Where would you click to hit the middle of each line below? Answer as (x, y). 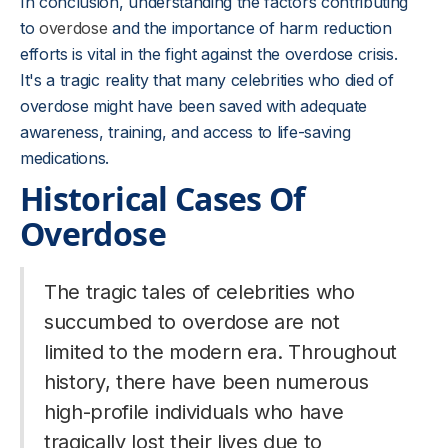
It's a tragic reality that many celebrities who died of (207, 80)
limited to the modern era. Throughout (221, 352)
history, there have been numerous (206, 382)
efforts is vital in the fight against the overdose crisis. (209, 54)
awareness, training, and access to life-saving (185, 132)
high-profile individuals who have (194, 412)
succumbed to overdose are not (192, 322)
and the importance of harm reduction (252, 28)
